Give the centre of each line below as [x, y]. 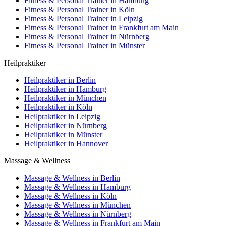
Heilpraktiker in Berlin [60, 80]
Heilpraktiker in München [65, 98]
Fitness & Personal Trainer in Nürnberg [87, 36]
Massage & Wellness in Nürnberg [78, 214]
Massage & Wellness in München [77, 205]
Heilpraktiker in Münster [63, 134]
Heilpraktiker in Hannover [66, 143]
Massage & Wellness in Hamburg [77, 187]
